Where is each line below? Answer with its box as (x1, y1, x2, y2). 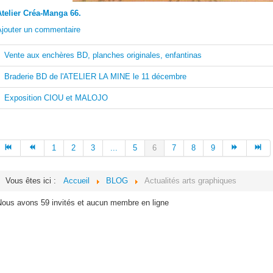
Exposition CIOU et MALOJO (4, 93, 108, 102)
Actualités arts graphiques (144, 176, 236, 185)
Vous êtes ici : (5, 176, 61, 185)
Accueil (63, 176, 90, 185)
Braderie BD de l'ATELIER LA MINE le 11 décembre (4, 72, 186, 81)
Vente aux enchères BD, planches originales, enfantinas (4, 51, 202, 60)
